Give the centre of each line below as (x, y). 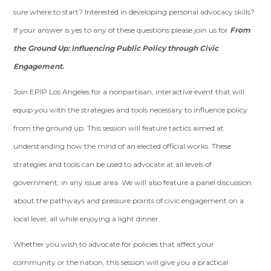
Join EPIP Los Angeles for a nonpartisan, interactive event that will (129, 92)
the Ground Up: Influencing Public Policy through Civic (116, 48)
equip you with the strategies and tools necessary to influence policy (131, 110)
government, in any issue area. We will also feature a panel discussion (133, 182)
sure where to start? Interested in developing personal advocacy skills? (134, 12)
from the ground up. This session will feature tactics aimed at (119, 128)
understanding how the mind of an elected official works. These (122, 146)
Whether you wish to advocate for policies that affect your (114, 244)
